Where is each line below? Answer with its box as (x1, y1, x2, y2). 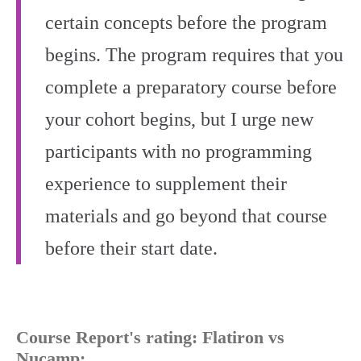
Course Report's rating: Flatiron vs (16, 327, 284, 348)
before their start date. (45, 238, 218, 259)
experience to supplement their (45, 173, 287, 195)
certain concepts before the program (45, 12, 327, 34)
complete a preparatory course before (45, 77, 337, 98)
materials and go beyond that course (45, 205, 327, 227)
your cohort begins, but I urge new (45, 109, 313, 131)
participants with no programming (45, 141, 312, 163)
